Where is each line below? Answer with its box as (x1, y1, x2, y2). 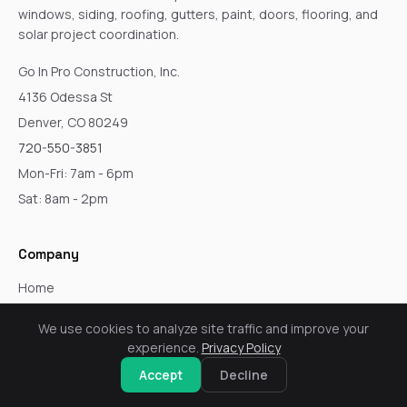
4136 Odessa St (18, 87, 113, 105)
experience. (126, 339, 202, 356)
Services (18, 303, 70, 322)
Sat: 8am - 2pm (18, 189, 108, 207)
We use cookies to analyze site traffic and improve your (38, 320, 369, 337)
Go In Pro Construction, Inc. (18, 62, 180, 80)
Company (18, 244, 79, 263)
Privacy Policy (201, 339, 281, 356)
